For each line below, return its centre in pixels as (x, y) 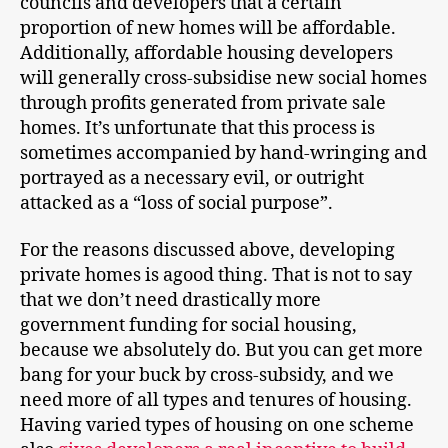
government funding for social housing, (188, 326)
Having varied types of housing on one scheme (217, 426)
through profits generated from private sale (203, 103)
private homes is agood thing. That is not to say (216, 276)
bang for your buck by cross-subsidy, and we (207, 376)
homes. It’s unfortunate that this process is (197, 128)
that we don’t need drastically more (170, 301)
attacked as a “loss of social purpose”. (176, 203)
